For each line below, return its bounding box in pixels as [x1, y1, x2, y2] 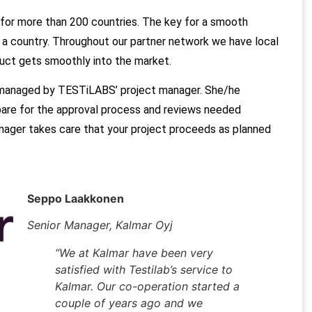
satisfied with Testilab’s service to [55, 263, 233, 276]
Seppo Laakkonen [27, 191, 124, 205]
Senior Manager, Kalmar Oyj [27, 218, 173, 232]
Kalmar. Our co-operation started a [55, 279, 240, 293]
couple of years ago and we [55, 296, 203, 310]
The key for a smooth [142, 15, 248, 29]
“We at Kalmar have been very [55, 246, 213, 260]
